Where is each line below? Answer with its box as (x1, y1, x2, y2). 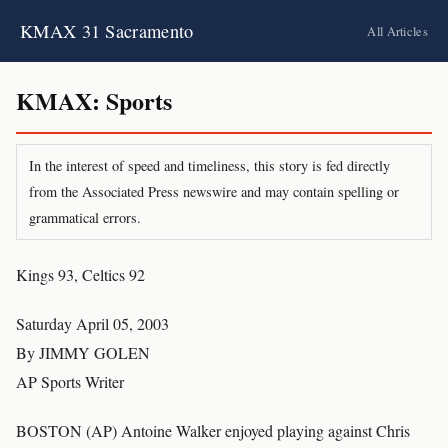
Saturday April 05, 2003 (16, 313, 169, 334)
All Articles (367, 22, 428, 40)
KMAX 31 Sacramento (20, 19, 194, 43)
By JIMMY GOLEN (16, 342, 150, 363)
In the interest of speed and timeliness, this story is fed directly (29, 156, 390, 175)
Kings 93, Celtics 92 (16, 264, 145, 285)
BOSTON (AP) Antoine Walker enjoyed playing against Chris (16, 420, 410, 441)
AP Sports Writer (16, 371, 124, 392)
